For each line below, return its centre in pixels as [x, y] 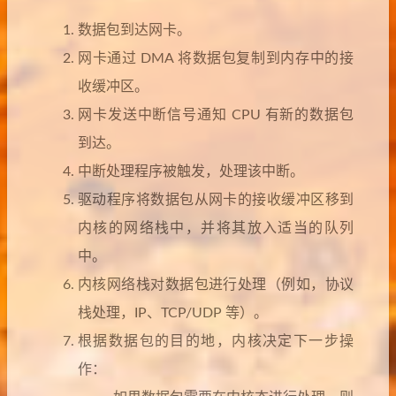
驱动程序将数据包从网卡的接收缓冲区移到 [216, 200]
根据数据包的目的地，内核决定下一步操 [216, 341]
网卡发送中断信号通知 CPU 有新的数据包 [216, 115]
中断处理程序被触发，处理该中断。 [191, 171]
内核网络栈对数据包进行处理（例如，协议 [216, 285]
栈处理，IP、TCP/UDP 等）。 [173, 313]
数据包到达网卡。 [134, 30]
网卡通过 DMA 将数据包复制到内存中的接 [216, 58]
